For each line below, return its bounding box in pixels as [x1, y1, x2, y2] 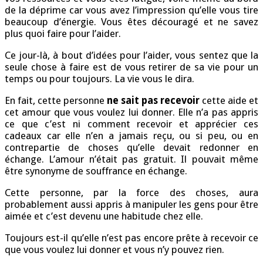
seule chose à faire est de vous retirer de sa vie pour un [5, 61, 258, 73]
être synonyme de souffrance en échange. [5, 165, 187, 177]
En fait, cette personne [5, 95, 107, 107]
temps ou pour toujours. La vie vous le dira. [5, 73, 194, 85]
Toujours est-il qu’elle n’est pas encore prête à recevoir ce [5, 232, 258, 244]
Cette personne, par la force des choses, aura [5, 187, 258, 199]
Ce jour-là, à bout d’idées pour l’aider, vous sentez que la [5, 49, 258, 62]
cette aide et [200, 95, 258, 107]
